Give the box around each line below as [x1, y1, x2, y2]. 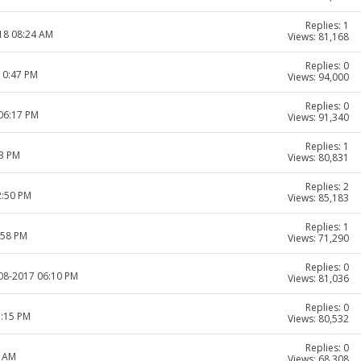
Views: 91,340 [288, 110, 349, 125]
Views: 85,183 [288, 191, 349, 205]
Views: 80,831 [288, 151, 349, 165]
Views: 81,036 [288, 272, 349, 286]
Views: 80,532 [288, 312, 349, 326]
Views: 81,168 [288, 30, 349, 44]
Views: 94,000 [288, 70, 349, 85]
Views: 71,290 [288, 231, 349, 246]
